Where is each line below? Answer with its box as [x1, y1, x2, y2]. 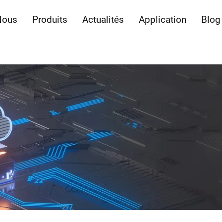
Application [138, 13, 186, 25]
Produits [32, 13, 67, 25]
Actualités [82, 13, 124, 25]
